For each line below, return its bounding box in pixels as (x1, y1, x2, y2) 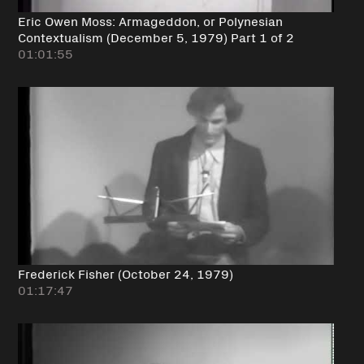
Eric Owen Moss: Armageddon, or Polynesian (17, 11, 283, 30)
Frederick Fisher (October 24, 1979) (17, 264, 233, 283)
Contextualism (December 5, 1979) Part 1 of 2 (17, 28, 294, 46)
